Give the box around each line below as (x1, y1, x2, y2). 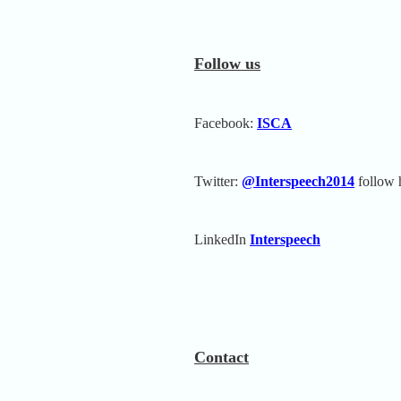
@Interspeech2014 (242, 173, 354, 189)
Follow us (194, 54, 260, 73)
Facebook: (194, 115, 257, 131)
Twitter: (194, 173, 242, 189)
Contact (194, 347, 249, 366)
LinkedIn (194, 231, 250, 247)
